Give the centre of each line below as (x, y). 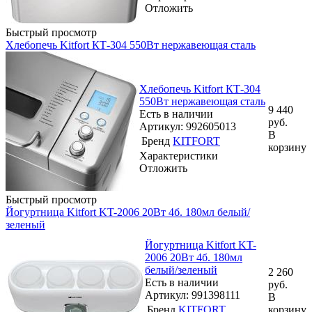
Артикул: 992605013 (188, 126)
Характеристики (179, 156)
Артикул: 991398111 (193, 295)
